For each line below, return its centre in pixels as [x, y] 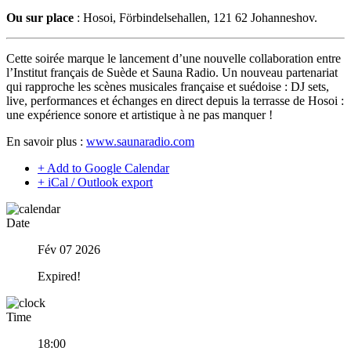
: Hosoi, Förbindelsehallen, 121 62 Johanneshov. [195, 18]
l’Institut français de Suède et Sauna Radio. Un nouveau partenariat [172, 73]
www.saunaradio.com [140, 142]
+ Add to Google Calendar [103, 168]
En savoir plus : [46, 142]
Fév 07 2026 [69, 250]
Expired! [59, 277]
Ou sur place [40, 18]
